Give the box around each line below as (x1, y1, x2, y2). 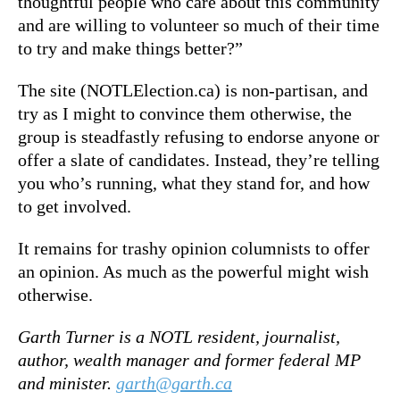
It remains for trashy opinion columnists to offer (18, 237, 370, 258)
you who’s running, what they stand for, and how (18, 172, 370, 193)
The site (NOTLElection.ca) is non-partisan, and (18, 79, 368, 100)
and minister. (18, 372, 116, 393)
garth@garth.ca (116, 372, 232, 393)
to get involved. (18, 196, 131, 216)
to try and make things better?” (18, 37, 243, 58)
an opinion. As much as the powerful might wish (18, 261, 369, 281)
